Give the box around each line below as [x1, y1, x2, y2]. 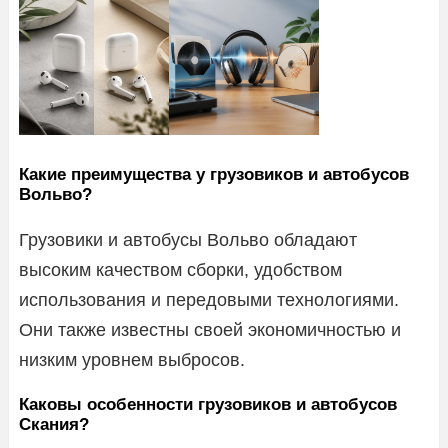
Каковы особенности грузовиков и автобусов [19, 394, 397, 414]
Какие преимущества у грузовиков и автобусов [19, 164, 409, 184]
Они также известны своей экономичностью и [19, 319, 401, 340]
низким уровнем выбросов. [19, 349, 245, 370]
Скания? [19, 414, 89, 434]
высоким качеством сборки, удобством [19, 259, 342, 280]
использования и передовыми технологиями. [19, 289, 399, 310]
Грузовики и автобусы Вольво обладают [19, 229, 357, 250]
